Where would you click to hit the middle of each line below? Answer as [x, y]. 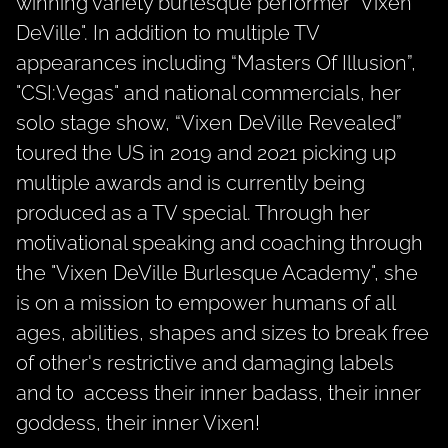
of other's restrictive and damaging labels [205, 363]
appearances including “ [126, 63]
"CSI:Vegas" [67, 93]
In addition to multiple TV [206, 33]
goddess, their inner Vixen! [138, 423]
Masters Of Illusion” [324, 63]
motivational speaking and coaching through [219, 243]
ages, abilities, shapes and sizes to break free [222, 333]
